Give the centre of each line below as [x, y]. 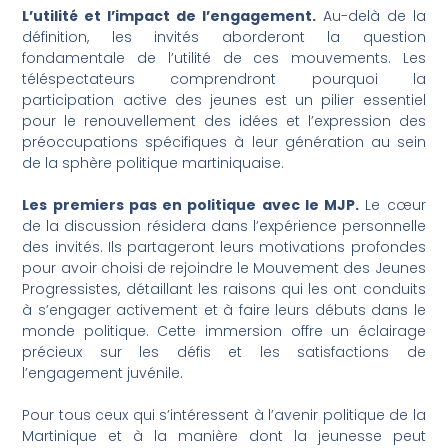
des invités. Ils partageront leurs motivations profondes [224, 247]
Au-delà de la [370, 16]
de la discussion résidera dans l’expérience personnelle [224, 226]
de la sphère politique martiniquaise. [153, 163]
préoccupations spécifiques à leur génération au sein [224, 142]
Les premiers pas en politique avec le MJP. [191, 205]
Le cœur [392, 205]
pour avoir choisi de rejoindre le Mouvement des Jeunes [224, 268]
